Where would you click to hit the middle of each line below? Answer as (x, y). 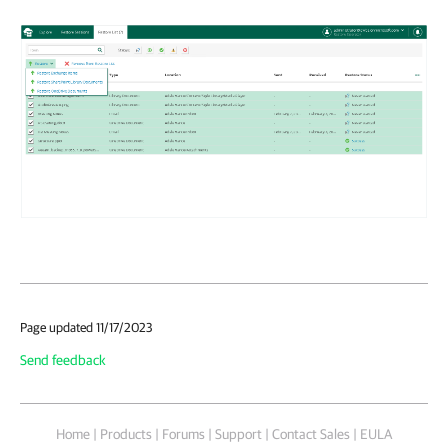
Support (238, 433)
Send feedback (63, 359)
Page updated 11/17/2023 (86, 327)
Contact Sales (311, 433)
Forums (183, 433)
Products (126, 433)
